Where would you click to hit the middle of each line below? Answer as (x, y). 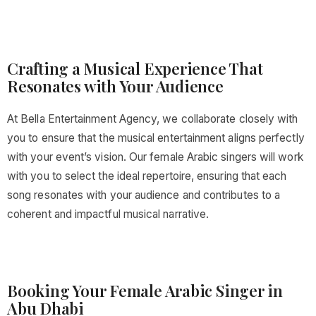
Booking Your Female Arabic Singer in (145, 291)
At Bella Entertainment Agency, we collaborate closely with (153, 119)
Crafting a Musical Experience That (135, 68)
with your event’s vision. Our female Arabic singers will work (155, 157)
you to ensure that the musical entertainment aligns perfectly (156, 138)
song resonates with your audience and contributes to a (144, 195)
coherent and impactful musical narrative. (108, 214)
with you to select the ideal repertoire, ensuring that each (147, 176)
